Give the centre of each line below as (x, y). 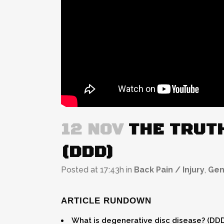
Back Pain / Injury (169, 169)
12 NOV (92, 129)
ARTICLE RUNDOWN (106, 200)
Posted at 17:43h (92, 169)
